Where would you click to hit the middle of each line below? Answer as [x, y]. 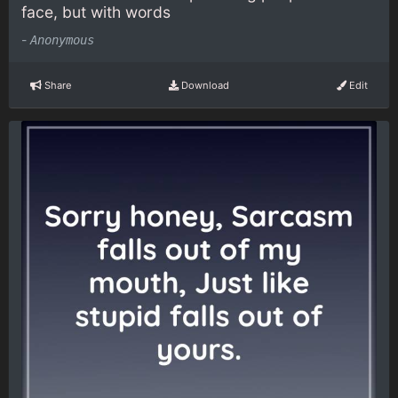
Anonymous [62, 40]
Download [203, 85]
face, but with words [96, 12]
